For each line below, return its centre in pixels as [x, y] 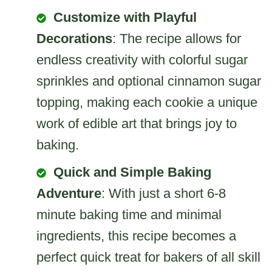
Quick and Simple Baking [132, 172]
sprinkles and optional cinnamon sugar [149, 81]
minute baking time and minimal [129, 214]
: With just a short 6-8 [164, 193]
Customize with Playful [125, 17]
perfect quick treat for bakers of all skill [148, 257]
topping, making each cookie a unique [147, 102]
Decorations [74, 38]
